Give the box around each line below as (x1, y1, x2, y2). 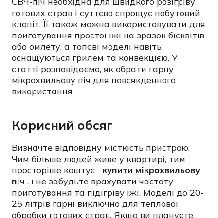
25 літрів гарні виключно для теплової (12, 198, 178, 209)
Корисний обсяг (12, 117, 113, 133)
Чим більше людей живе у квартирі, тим (12, 153, 185, 164)
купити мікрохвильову (102, 164, 200, 176)
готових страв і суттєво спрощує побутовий (12, 7, 200, 18)
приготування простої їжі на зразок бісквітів (12, 30, 204, 41)
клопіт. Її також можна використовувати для (12, 18, 205, 30)
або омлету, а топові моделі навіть (12, 41, 162, 52)
